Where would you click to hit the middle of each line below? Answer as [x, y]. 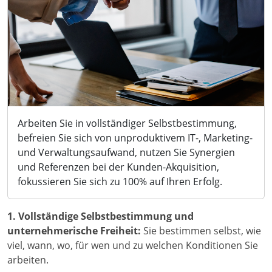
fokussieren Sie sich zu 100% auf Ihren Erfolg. [120, 182]
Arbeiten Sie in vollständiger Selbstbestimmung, [127, 124]
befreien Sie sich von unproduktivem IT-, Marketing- [135, 138]
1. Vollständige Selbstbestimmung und [100, 216]
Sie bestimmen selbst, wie [202, 231]
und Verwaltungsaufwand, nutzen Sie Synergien [126, 153]
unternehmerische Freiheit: [75, 231]
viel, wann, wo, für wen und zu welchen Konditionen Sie [133, 246]
